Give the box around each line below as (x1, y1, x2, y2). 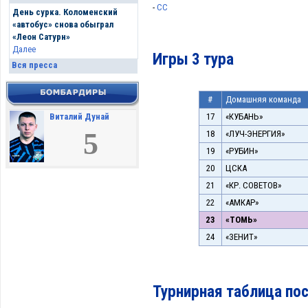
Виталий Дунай (49, 111, 109, 122)
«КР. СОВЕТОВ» (225, 180, 281, 190)
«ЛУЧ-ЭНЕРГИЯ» (225, 129, 285, 139)
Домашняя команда (225, 94, 301, 104)
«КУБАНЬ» (225, 111, 263, 122)
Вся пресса (11, 60, 57, 71)
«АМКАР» (225, 197, 258, 208)
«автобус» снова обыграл (12, 19, 113, 30)
